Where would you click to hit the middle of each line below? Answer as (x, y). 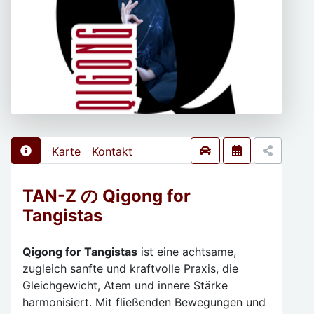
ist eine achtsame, (187, 252)
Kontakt (112, 151)
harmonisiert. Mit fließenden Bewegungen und (144, 302)
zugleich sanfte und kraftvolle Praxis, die (130, 268)
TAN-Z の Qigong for (107, 196)
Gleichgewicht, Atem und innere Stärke (125, 285)
